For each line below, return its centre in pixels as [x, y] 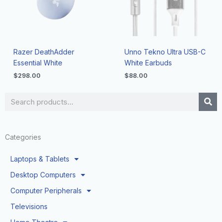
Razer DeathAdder [44, 52]
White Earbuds [148, 62]
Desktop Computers [43, 175]
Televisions [29, 207]
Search [16, 98]
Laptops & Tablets [40, 159]
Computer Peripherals [46, 191]
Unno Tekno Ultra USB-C [165, 52]
